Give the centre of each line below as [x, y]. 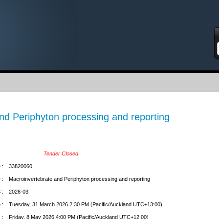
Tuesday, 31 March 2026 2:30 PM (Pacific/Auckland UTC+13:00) [85, 204]
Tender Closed [61, 153]
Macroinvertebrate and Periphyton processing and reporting [79, 179]
